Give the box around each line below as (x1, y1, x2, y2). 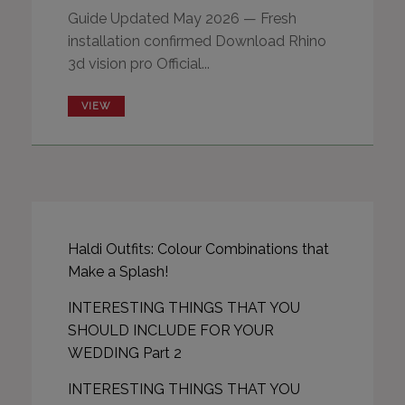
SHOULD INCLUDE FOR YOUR (68, 322, 274, 339)
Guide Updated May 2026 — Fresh (68, 10, 297, 27)
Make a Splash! (68, 263, 168, 280)
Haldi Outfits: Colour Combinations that (68, 240, 329, 258)
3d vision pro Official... (68, 55, 210, 72)
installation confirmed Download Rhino (68, 33, 326, 50)
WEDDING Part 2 (68, 344, 182, 362)
